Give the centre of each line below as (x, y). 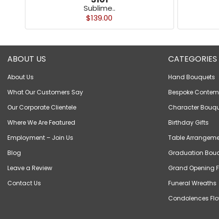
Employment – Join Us (40, 138)
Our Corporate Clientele (42, 108)
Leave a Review (30, 168)
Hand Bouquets (191, 77)
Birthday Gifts (188, 123)
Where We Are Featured (41, 123)
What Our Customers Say (45, 92)
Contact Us (24, 183)
